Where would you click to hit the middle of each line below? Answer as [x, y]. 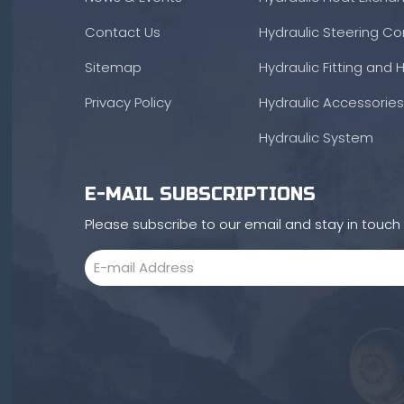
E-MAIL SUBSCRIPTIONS [200, 194]
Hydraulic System [316, 138]
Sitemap [113, 67]
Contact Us [122, 32]
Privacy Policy [128, 102]
